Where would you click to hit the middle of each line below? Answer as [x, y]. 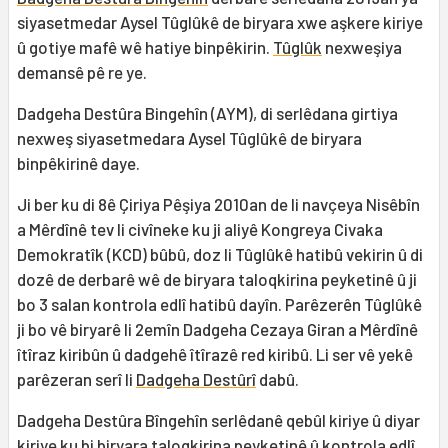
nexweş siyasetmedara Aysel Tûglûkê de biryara [189, 138]
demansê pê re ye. [82, 72]
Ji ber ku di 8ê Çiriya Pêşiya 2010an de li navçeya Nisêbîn [218, 204]
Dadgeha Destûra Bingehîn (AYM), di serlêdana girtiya [207, 113]
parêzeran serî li [76, 379]
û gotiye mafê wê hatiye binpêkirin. [145, 47]
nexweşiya [362, 47]
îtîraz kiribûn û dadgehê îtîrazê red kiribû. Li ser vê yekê [215, 354]
